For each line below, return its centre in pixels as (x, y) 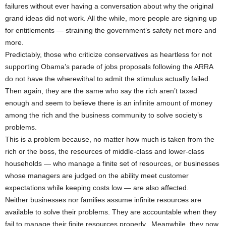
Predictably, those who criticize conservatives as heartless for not (108, 54)
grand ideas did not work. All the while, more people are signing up (111, 18)
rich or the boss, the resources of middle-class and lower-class (105, 151)
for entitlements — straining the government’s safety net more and (111, 30)
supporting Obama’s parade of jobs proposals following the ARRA (109, 67)
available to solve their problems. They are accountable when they (111, 212)
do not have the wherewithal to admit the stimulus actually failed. (108, 79)
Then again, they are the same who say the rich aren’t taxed (101, 91)
